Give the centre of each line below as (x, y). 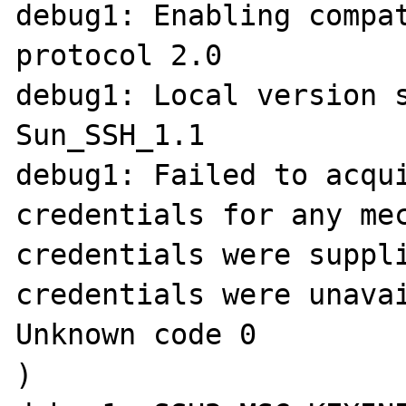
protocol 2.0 (119, 55)
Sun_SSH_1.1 (111, 135)
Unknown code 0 (136, 334)
